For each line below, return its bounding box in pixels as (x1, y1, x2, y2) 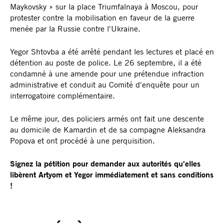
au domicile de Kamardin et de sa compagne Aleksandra (10, 124, 205, 134)
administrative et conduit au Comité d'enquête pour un (10, 79, 199, 89)
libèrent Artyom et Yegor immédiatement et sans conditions (10, 169, 213, 179)
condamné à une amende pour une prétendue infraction (10, 68, 204, 78)
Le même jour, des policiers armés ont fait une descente (10, 113, 204, 123)
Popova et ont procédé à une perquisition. (10, 135, 157, 145)
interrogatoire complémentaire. (10, 90, 117, 100)
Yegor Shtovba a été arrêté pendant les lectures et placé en (10, 46, 214, 56)
